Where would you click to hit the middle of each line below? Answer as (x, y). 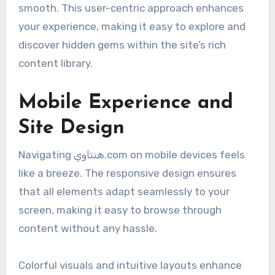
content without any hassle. (87, 228)
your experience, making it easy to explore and (132, 27)
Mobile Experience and (126, 103)
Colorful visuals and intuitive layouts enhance (130, 265)
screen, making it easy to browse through (120, 210)
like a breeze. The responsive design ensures (127, 173)
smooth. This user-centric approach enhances (131, 8)
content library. (55, 64)
